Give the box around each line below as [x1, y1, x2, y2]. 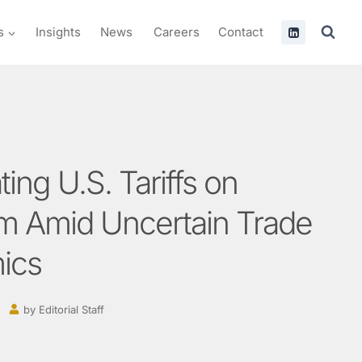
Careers [152, 24, 199, 40]
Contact [217, 24, 263, 40]
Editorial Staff [36, 302, 105, 316]
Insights [36, 24, 82, 40]
